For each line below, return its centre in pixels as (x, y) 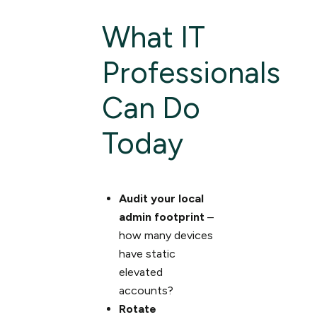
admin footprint (161, 217)
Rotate (137, 309)
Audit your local (161, 198)
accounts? (146, 290)
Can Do (151, 108)
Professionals (191, 72)
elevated (140, 272)
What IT (153, 37)
